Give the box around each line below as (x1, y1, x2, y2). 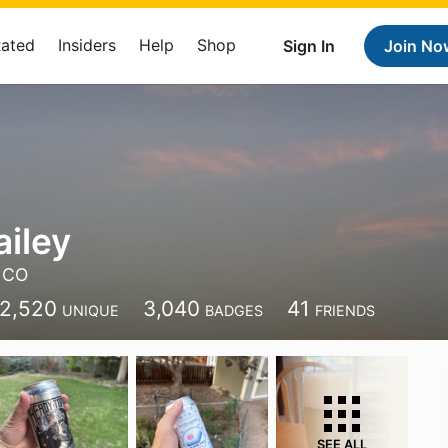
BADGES (205, 302, 264, 319)
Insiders (58, 35, 116, 55)
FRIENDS (315, 302, 376, 319)
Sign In (283, 36, 335, 56)
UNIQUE (62, 302, 120, 319)
